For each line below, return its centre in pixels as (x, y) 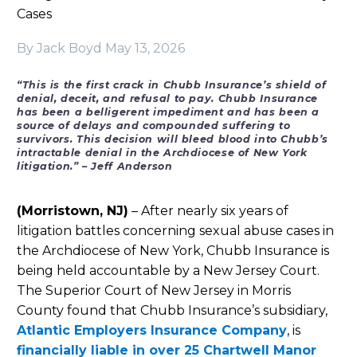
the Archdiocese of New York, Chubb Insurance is (173, 251)
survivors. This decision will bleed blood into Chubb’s (173, 139)
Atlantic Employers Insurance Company (152, 331)
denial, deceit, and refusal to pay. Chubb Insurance (167, 99)
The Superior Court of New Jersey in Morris (154, 291)
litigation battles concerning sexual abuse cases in (175, 231)
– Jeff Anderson (127, 167)
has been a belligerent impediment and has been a (169, 112)
